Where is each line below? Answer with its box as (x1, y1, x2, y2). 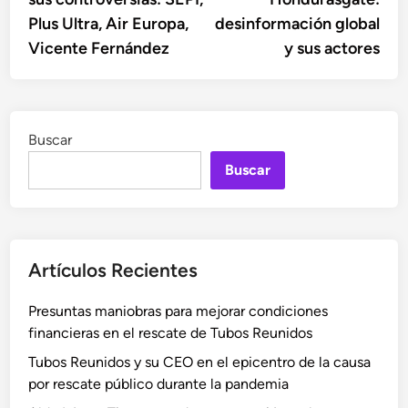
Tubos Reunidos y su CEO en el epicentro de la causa (28, 353, 372, 371)
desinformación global (214, 14, 380, 34)
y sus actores (283, 38, 380, 58)
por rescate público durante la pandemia (28, 375, 290, 393)
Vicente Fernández (28, 38, 170, 58)
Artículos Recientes (28, 259, 199, 281)
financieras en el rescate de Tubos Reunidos (28, 324, 313, 342)
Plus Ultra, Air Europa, (28, 14, 189, 34)
